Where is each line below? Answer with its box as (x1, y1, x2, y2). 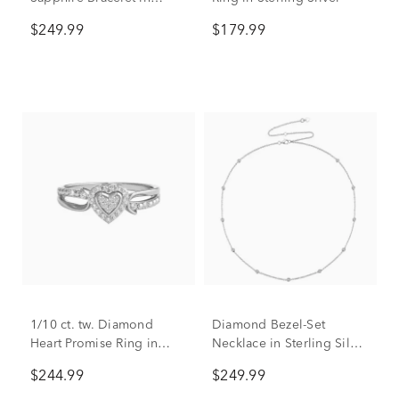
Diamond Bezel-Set (212, 319, 326, 331)
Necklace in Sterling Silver (212, 338, 369, 350)
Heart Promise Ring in (30, 338, 159, 350)
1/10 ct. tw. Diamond (30, 319, 153, 331)
